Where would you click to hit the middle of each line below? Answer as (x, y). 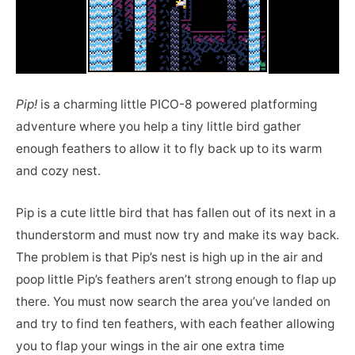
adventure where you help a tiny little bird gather (158, 127)
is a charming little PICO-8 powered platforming (177, 105)
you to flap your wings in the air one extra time (150, 345)
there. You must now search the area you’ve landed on (173, 301)
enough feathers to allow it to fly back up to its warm (169, 149)
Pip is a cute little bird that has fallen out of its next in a (176, 212)
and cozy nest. (58, 171)
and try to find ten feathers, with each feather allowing (175, 323)
